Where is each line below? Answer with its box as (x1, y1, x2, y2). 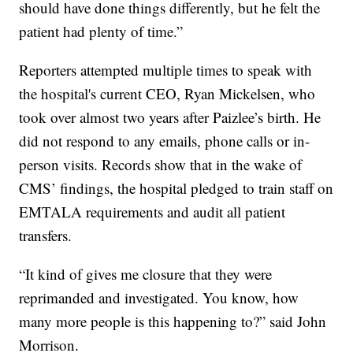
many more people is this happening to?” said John (19, 310, 327, 331)
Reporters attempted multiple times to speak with (19, 59, 313, 80)
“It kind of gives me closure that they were (19, 263, 273, 284)
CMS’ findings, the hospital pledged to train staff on (19, 177, 334, 198)
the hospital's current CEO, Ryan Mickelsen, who (19, 83, 316, 103)
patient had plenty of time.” (19, 20, 184, 41)
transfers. (19, 225, 72, 245)
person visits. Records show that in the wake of (19, 154, 303, 174)
